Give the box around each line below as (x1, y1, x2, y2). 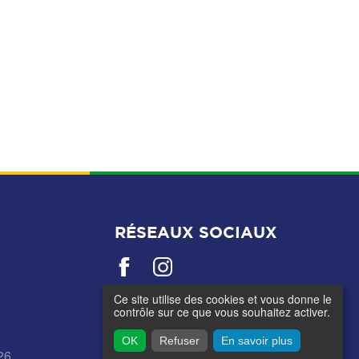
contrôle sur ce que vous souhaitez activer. (114, 304, 330, 320)
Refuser (159, 334, 200, 347)
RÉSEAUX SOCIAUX (115, 222, 277, 241)
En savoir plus (221, 334, 292, 347)
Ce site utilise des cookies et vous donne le (114, 291, 332, 307)
